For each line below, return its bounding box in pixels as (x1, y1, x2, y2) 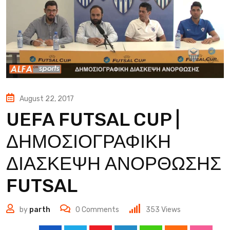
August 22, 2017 (20, 94, 74, 103)
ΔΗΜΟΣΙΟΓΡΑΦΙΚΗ (6, 130, 171, 152)
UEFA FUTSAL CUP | (6, 108, 180, 130)
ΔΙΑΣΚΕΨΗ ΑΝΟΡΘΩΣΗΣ (6, 152, 221, 175)
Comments (80, 205, 119, 214)
